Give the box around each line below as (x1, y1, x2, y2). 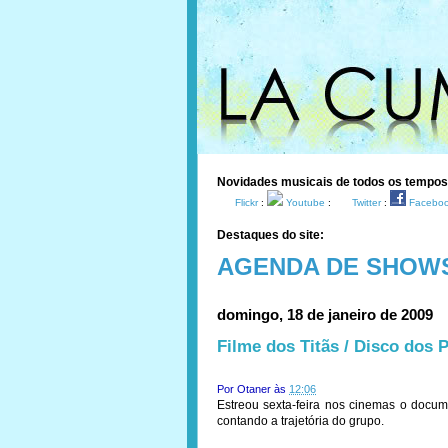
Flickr (235, 197, 258, 208)
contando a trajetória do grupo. (217, 414, 384, 428)
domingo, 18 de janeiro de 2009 (217, 306, 433, 323)
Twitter (352, 197, 381, 208)
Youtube (286, 197, 325, 208)
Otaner (237, 383, 271, 395)
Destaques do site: (217, 228, 324, 242)
